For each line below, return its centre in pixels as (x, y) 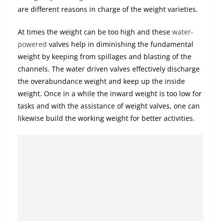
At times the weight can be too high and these (95, 32)
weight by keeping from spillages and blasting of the (105, 57)
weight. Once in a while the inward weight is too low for (110, 94)
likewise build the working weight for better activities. (106, 118)
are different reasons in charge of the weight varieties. (108, 9)
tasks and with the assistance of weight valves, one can (109, 106)
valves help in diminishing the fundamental (120, 44)
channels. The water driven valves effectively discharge (109, 69)
